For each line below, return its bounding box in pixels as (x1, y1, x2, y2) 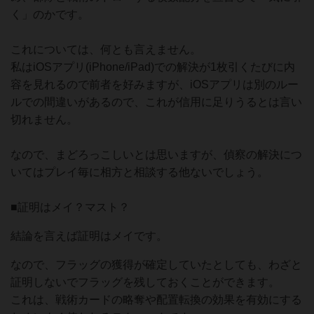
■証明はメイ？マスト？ (11, 201, 130, 213)
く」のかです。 (11, 8, 89, 20)
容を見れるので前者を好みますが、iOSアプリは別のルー (11, 78, 299, 90)
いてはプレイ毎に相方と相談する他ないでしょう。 (11, 166, 268, 178)
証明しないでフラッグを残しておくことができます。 (11, 276, 280, 288)
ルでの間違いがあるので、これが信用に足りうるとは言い (11, 96, 302, 108)
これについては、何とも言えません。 (11, 43, 201, 55)
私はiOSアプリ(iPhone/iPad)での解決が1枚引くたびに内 (11, 61, 295, 73)
